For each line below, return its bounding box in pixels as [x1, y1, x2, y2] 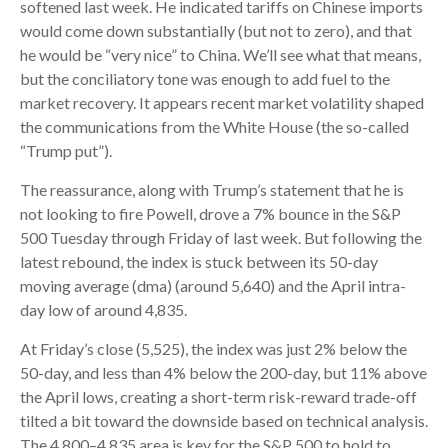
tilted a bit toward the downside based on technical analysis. [20, 411, 428, 430]
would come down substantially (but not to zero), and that [20, 21, 412, 40]
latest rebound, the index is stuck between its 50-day [20, 252, 378, 271]
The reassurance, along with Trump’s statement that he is [20, 180, 404, 199]
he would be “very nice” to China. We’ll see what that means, [20, 45, 421, 64]
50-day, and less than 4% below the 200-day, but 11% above [20, 363, 427, 382]
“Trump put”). [20, 141, 112, 160]
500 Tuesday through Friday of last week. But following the [20, 228, 422, 247]
